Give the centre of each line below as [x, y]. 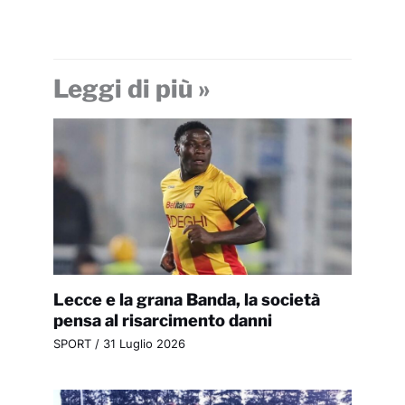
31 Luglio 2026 [144, 344]
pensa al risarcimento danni [162, 320]
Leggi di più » [132, 89]
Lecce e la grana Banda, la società [186, 299]
